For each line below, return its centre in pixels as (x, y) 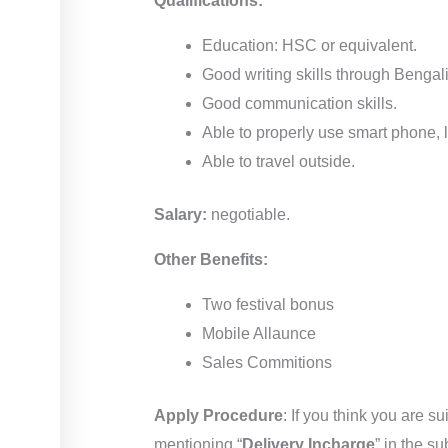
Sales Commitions (267, 362)
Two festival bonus (268, 304)
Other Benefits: (211, 259)
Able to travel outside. (279, 161)
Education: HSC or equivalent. (310, 45)
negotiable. (249, 214)
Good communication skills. (300, 103)
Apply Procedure (219, 415)
